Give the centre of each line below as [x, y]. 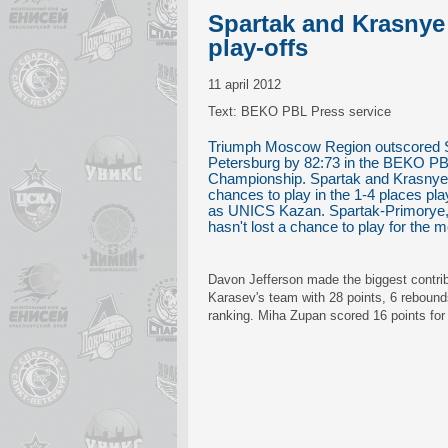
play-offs [258, 47]
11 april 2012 [244, 84]
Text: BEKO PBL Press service [299, 111]
